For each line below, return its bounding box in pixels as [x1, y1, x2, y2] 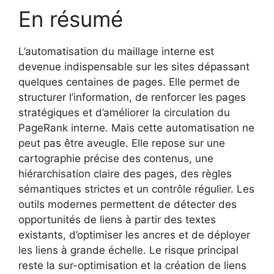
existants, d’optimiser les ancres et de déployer [18, 228, 250, 241]
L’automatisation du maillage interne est [18, 45, 214, 57]
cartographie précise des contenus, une [18, 152, 213, 165]
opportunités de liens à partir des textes [18, 213, 216, 226]
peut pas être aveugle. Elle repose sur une [18, 136, 225, 149]
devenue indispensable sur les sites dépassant [18, 60, 250, 73]
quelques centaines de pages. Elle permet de [18, 75, 240, 88]
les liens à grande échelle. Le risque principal [18, 243, 239, 256]
